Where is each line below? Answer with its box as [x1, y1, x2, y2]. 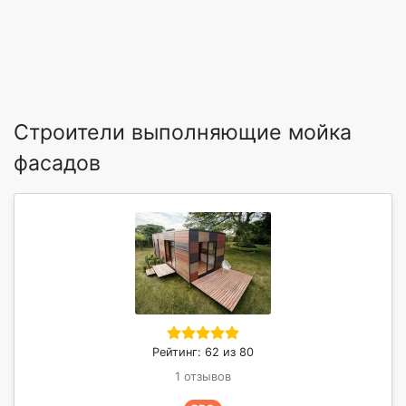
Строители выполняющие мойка [14, 119, 352, 145]
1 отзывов [175, 369, 231, 383]
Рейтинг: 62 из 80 [152, 344, 254, 359]
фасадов [14, 150, 101, 176]
